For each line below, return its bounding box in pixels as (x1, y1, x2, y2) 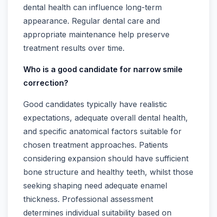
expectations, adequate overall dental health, (23, 113, 188, 123)
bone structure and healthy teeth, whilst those (23, 167, 193, 177)
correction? (23, 78, 68, 88)
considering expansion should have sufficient (23, 154, 188, 164)
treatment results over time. (23, 43, 124, 53)
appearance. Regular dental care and (23, 16, 160, 26)
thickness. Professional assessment (23, 194, 153, 204)
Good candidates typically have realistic (23, 99, 167, 109)
